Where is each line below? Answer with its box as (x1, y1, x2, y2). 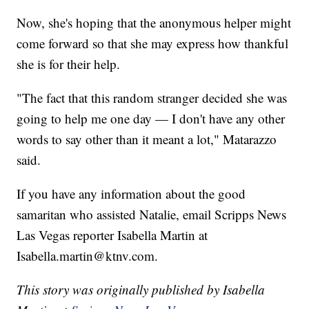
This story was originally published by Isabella (17, 280, 266, 298)
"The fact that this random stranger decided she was (17, 88, 288, 106)
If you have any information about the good (17, 184, 246, 202)
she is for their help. (17, 54, 125, 72)
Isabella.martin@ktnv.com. (17, 246, 163, 264)
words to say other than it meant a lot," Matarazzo (17, 130, 277, 148)
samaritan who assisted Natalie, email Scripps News (17, 205, 287, 223)
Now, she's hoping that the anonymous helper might (17, 13, 292, 31)
